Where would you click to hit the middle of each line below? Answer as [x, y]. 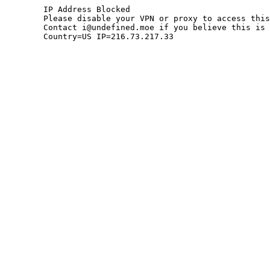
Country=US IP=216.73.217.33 [108, 36]
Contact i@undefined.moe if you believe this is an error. [24, 27]
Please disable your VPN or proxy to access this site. [24, 18]
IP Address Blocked [24, 9]
